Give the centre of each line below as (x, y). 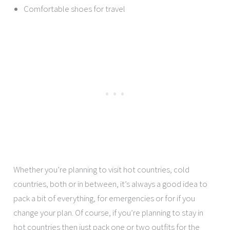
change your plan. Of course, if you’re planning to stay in (109, 213)
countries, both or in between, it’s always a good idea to (111, 184)
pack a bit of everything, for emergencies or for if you (104, 198)
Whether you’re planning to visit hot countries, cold (102, 170)
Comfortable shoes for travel (75, 8)
